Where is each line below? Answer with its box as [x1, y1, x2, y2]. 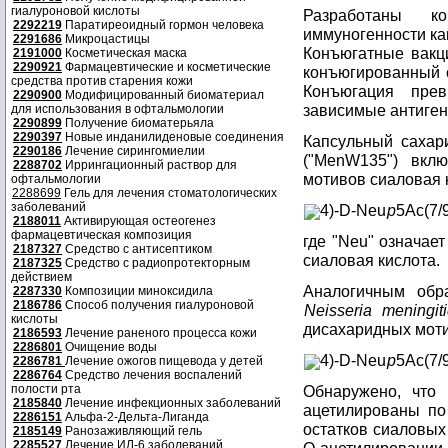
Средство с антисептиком [62, 242, 212, 256]
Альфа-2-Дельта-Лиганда [62, 410, 209, 424]
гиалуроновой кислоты [11, 4, 140, 18]
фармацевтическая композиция [11, 228, 192, 242]
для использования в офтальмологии [11, 102, 224, 116]
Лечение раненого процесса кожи [62, 326, 257, 340]
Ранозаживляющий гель [62, 424, 202, 438]
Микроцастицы [62, 32, 150, 46]
